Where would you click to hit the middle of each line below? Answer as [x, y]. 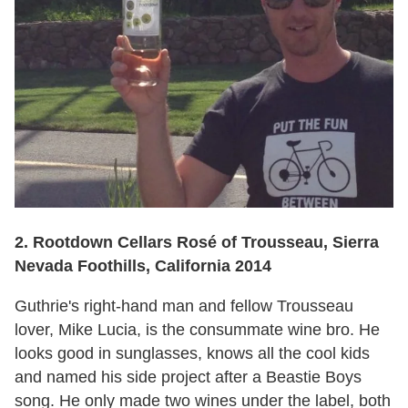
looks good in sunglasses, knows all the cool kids [192, 354]
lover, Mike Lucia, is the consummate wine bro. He [197, 330]
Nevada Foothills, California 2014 [143, 266]
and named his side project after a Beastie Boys [188, 377]
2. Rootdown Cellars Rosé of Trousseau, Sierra [197, 243]
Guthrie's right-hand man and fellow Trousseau [184, 306]
